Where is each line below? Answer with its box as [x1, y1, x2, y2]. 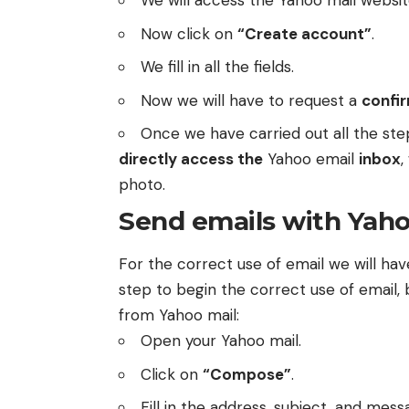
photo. [119, 174, 165, 195]
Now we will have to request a [141, 89, 362, 110]
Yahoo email [263, 149, 359, 170]
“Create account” [237, 23, 372, 44]
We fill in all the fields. [141, 57, 294, 78]
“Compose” [203, 363, 291, 384]
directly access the [119, 149, 263, 170]
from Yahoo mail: [119, 305, 239, 326]
